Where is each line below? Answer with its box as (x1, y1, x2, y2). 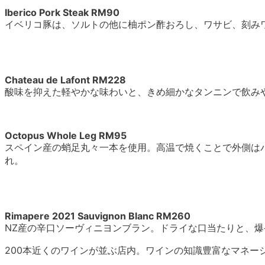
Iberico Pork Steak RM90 (5, 7, 119, 19)
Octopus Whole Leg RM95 (5, 130, 127, 142)
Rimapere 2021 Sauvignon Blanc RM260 (5, 210, 190, 222)
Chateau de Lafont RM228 (5, 74, 126, 86)
